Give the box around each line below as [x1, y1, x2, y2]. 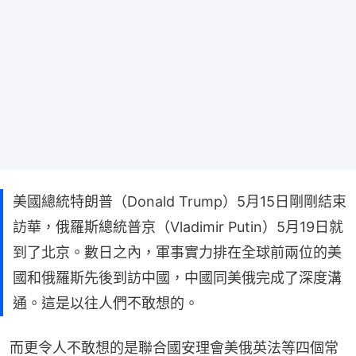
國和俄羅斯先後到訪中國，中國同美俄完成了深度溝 [13, 269, 342, 286]
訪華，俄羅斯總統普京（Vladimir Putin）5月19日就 [13, 218, 343, 235]
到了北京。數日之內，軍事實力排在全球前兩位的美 [13, 243, 342, 261]
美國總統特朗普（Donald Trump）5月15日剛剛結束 [13, 192, 346, 210]
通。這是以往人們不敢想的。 [13, 294, 199, 311]
